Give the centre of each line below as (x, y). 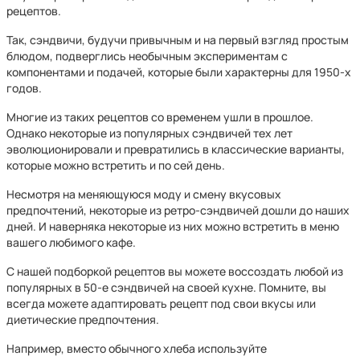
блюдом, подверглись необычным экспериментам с (147, 56)
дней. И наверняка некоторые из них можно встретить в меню (173, 226)
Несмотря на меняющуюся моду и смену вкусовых (144, 194)
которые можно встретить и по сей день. (116, 165)
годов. (24, 88)
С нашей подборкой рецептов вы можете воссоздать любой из (175, 271)
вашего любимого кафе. (71, 242)
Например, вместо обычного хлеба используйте (137, 348)
